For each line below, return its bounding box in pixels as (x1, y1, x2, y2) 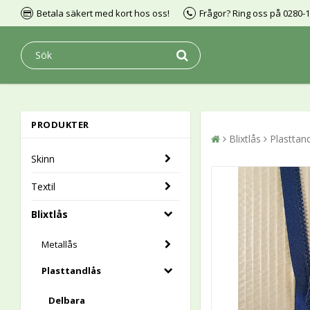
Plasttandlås (42, 264, 101, 277)
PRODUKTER (31, 118, 89, 131)
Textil (31, 180, 55, 193)
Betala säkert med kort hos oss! (37, 7, 170, 19)
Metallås (42, 238, 77, 250)
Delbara (48, 294, 85, 307)
